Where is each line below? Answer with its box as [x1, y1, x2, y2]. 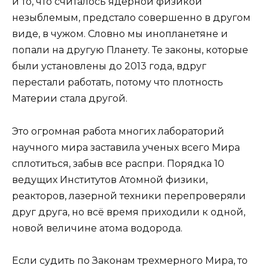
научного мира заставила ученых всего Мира [12, 141, 240, 153]
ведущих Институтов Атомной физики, [12, 173, 208, 185]
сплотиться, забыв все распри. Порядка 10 [12, 157, 224, 169]
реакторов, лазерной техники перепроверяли [12, 190, 246, 202]
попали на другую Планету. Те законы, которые [12, 44, 248, 56]
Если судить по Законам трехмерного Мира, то [12, 254, 248, 266]
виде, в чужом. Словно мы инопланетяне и [12, 28, 228, 40]
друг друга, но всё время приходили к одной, [12, 206, 245, 218]
